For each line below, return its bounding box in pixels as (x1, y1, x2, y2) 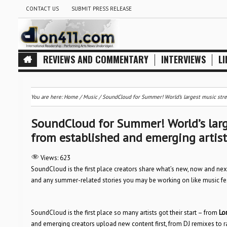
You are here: (30, 93, 64, 100)
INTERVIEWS (161, 53, 206, 66)
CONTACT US (25, 5, 59, 12)
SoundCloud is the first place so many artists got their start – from (30, 208, 219, 217)
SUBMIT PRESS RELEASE (71, 5, 132, 12)
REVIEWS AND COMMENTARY (43, 53, 148, 66)
